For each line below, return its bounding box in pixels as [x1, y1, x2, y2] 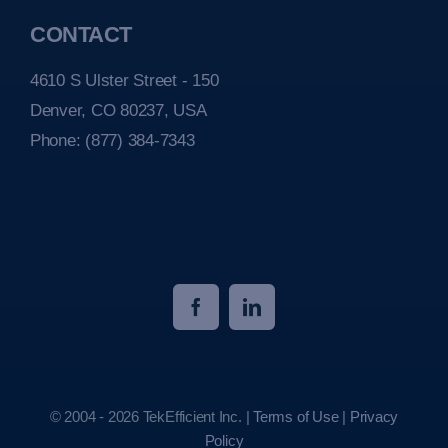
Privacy [349, 408, 399, 426]
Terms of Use [253, 408, 339, 426]
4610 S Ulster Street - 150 [30, 71, 219, 91]
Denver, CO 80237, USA [30, 101, 207, 121]
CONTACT [30, 22, 132, 48]
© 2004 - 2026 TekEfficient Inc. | [49, 408, 254, 426]
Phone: [30, 131, 86, 151]
